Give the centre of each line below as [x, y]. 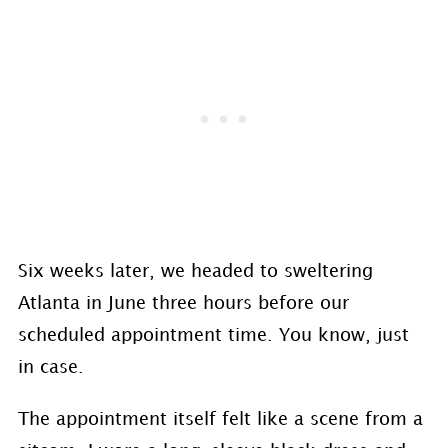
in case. [50, 367]
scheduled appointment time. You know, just [213, 335]
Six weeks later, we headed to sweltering [195, 271]
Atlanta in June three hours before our [183, 303]
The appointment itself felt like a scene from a [220, 419]
